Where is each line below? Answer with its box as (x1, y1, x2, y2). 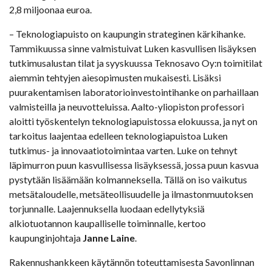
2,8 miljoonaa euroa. (9, 4, 92, 16)
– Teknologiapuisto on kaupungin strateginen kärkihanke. (9, 28, 245, 40)
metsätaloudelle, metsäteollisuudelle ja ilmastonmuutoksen (9, 188, 253, 200)
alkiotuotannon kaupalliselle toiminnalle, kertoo (9, 217, 206, 229)
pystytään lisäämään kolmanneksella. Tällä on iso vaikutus (9, 174, 247, 186)
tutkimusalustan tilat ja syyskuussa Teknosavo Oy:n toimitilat (9, 57, 262, 69)
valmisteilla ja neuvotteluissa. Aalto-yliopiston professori (9, 101, 244, 113)
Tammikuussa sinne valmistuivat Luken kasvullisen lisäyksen (9, 42, 256, 55)
